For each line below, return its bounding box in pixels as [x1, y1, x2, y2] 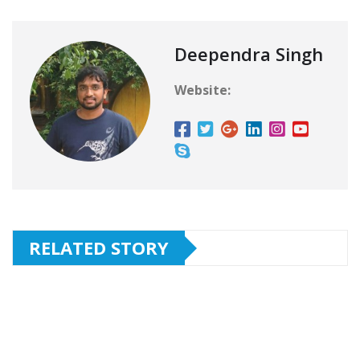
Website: [174, 81, 231, 100]
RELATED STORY [29, 235, 169, 260]
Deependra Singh [174, 42, 323, 67]
